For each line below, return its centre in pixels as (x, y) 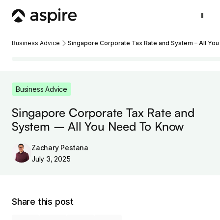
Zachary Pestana (60, 148)
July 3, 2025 (51, 159)
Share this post (43, 202)
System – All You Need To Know (98, 126)
